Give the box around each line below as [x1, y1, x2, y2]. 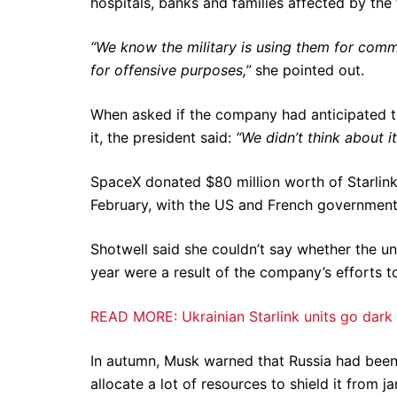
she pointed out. [251, 61, 364, 79]
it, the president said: [90, 128, 236, 146]
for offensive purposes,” [90, 61, 251, 79]
